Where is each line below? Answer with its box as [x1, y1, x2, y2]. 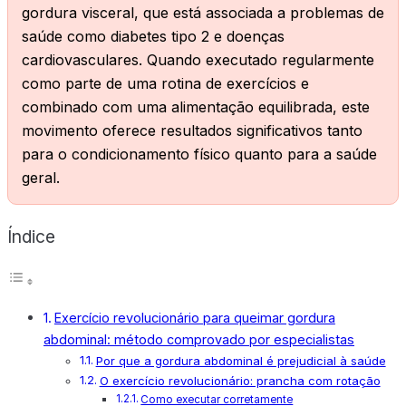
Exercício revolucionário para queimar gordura [53, 309, 335, 325]
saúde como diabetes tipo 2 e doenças [22, 27, 285, 46]
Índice [7, 225, 55, 247]
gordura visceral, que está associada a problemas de [22, 4, 384, 23]
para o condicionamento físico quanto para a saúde [22, 145, 377, 164]
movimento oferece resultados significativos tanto [22, 121, 362, 140]
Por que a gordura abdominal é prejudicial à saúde [95, 353, 386, 368]
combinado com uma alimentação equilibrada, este [22, 98, 370, 117]
